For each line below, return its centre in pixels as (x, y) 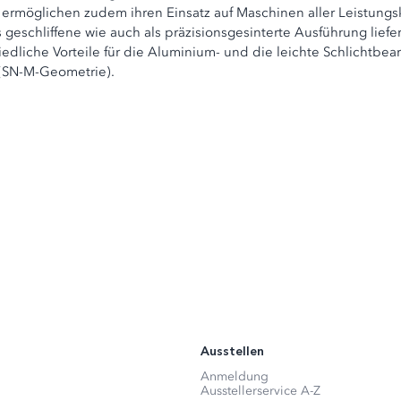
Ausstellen (232, 352)
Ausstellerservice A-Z (260, 391)
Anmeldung (235, 377)
